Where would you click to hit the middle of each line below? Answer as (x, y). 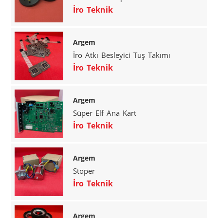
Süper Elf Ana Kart (105, 113)
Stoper (84, 171)
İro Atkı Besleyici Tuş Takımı (122, 55)
